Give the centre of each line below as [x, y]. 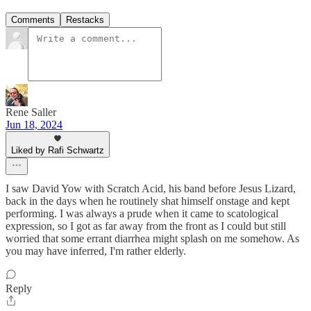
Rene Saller [31, 112]
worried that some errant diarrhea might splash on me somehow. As [152, 239]
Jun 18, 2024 [34, 125]
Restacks [85, 20]
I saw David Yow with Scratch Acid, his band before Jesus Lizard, [151, 189]
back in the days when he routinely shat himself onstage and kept [148, 201]
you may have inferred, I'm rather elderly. [96, 251]
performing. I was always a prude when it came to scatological [142, 214]
